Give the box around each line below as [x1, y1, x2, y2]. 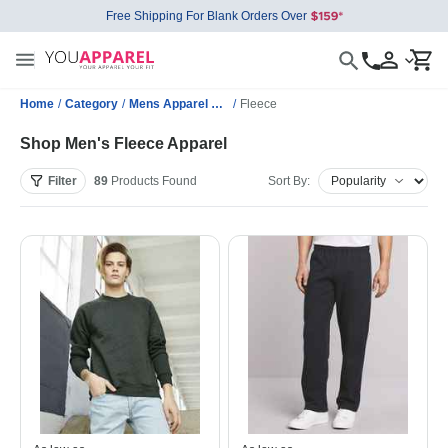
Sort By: [268, 174, 310, 188]
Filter [48, 174, 77, 188]
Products [108, 174, 162, 188]
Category [65, 97, 118, 111]
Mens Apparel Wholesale [211, 97, 223, 111]
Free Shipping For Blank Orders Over [105, 9, 307, 23]
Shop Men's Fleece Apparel [20, 135, 227, 152]
